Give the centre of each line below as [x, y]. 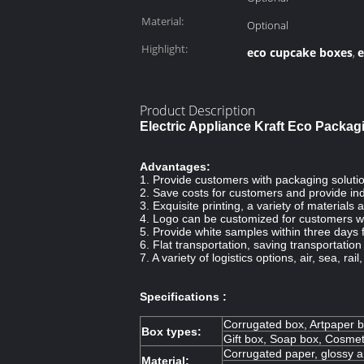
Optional [268, 25]
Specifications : [183, 297]
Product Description [197, 110]
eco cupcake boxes [300, 52]
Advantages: [175, 167]
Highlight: [165, 49]
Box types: [171, 331]
